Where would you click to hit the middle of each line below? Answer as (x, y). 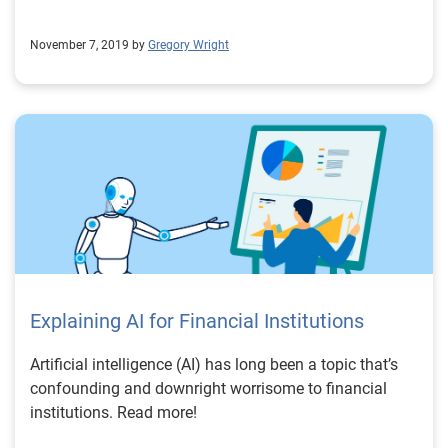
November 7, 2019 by (87, 45)
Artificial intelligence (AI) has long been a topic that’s (214, 364)
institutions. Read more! (113, 412)
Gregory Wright (188, 45)
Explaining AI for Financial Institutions (197, 321)
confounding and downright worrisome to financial (208, 388)
